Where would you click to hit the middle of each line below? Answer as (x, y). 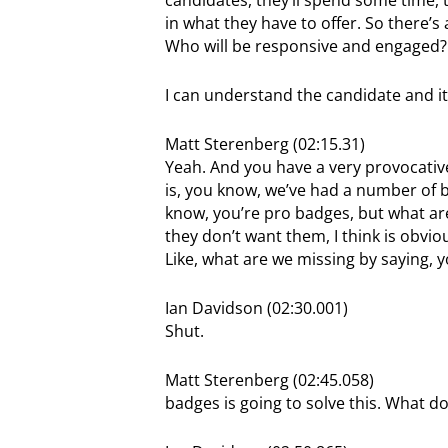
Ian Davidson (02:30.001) (256, 307)
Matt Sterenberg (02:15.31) (264, 143)
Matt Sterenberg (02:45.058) (269, 379)
